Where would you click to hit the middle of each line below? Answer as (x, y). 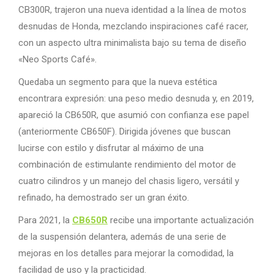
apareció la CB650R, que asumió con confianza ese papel (134, 115)
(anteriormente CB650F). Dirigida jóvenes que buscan (124, 132)
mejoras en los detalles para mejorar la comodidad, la (126, 254)
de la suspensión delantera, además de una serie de (122, 237)
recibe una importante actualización (181, 220)
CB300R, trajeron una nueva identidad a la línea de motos (132, 10)
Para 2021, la (45, 220)
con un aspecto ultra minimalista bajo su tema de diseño (132, 43)
